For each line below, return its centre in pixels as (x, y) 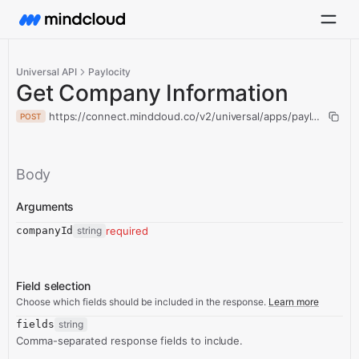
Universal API (46, 72)
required (127, 231)
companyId (45, 230)
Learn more (294, 302)
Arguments (45, 206)
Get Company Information (152, 93)
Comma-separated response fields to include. (130, 341)
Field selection (53, 286)
